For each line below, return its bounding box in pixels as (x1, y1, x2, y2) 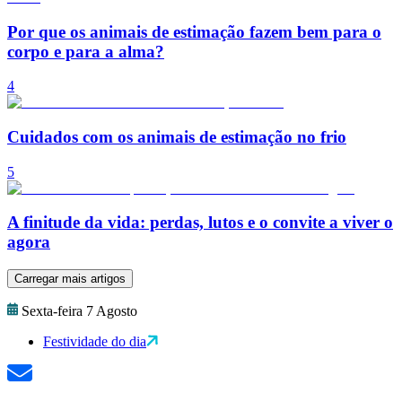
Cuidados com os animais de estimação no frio (7, 127, 346, 147)
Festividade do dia (43, 334, 146, 350)
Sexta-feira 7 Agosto (22, 303, 137, 319)
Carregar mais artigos (14, 272, 126, 286)
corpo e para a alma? (7, 41, 164, 61)
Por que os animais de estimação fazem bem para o (7, 22, 381, 41)
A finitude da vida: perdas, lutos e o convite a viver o (7, 213, 393, 232)
